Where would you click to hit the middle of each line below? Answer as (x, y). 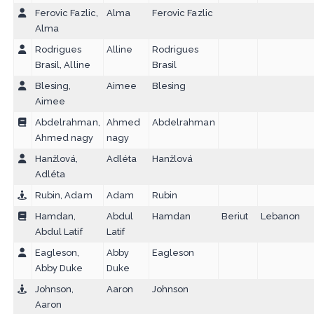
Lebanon (280, 217)
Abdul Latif (59, 232)
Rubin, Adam (63, 196)
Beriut (235, 217)
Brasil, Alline (62, 65)
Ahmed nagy (64, 138)
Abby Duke (59, 268)
